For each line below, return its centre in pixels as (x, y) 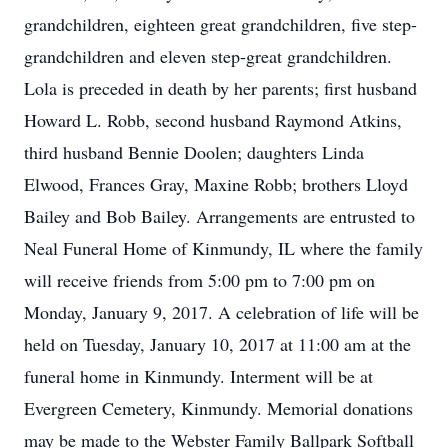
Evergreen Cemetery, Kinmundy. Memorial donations (218, 408)
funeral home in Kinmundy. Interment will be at (198, 376)
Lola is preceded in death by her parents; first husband (220, 88)
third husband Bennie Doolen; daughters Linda (194, 152)
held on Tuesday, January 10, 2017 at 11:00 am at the (217, 344)
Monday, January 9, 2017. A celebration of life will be (221, 312)
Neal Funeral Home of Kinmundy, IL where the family (223, 248)
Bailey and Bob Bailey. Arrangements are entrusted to (219, 216)
